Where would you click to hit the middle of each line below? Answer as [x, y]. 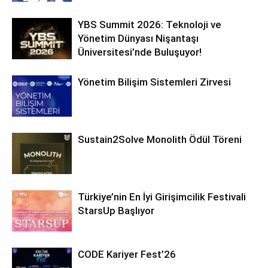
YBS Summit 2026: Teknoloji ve [150, 25]
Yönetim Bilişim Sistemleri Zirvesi [154, 82]
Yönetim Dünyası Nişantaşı [138, 39]
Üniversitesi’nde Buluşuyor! [140, 52]
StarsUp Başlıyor [116, 211]
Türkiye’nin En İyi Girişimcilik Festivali [162, 197]
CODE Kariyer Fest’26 [127, 255]
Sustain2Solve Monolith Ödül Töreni [160, 140]
